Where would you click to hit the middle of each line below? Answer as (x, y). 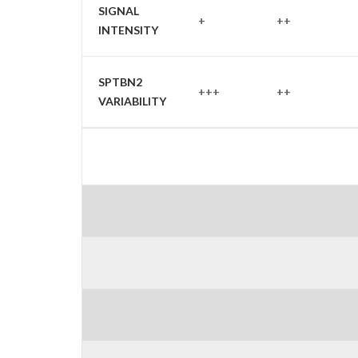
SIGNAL (119, 11)
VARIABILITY (132, 101)
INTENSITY (128, 30)
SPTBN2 (120, 82)
